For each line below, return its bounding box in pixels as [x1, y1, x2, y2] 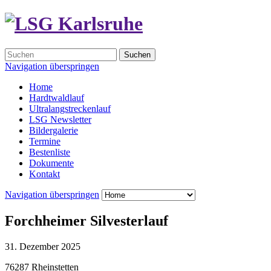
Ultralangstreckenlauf [29, 103, 111, 114]
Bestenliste [29, 146, 70, 157]
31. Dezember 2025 [5, 241, 80, 252]
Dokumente [29, 157, 74, 168]
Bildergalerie [29, 125, 78, 135]
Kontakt [29, 168, 60, 179]
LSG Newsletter [29, 114, 91, 125]
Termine [29, 135, 60, 146]
